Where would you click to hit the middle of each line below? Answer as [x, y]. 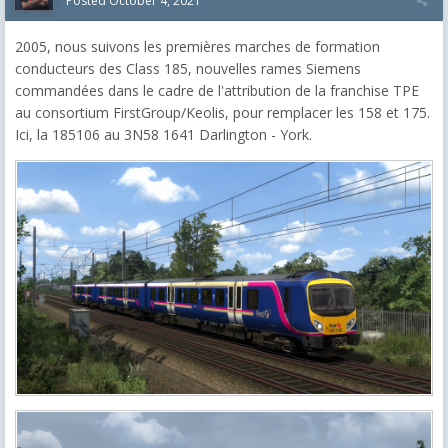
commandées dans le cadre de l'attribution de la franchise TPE [217, 90]
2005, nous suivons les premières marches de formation [197, 46]
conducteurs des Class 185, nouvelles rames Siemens [188, 68]
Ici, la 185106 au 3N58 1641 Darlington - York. [163, 134]
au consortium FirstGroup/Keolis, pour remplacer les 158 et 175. [222, 112]
